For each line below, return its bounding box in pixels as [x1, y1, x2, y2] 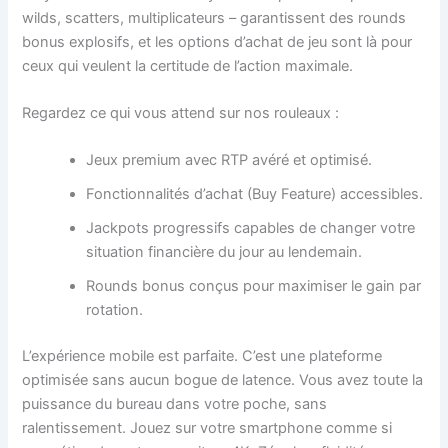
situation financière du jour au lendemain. [86, 243, 363, 262]
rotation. [86, 301, 144, 320]
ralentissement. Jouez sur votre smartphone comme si [22, 419, 393, 438]
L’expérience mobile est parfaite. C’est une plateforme [22, 347, 383, 366]
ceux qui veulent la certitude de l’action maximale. [22, 56, 354, 75]
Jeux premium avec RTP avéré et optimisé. [86, 151, 373, 170]
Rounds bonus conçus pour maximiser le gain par [86, 277, 422, 296]
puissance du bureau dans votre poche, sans [22, 395, 328, 414]
